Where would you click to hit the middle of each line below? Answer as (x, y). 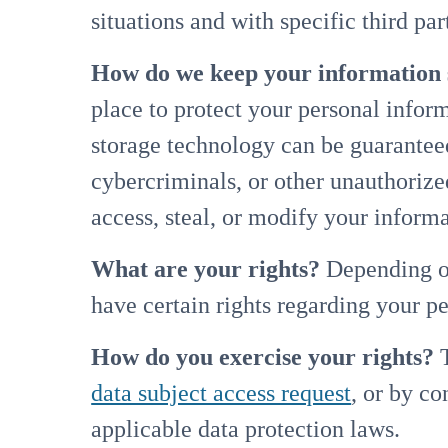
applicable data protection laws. (246, 428)
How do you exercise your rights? (263, 356)
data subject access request (221, 392)
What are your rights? (206, 268)
